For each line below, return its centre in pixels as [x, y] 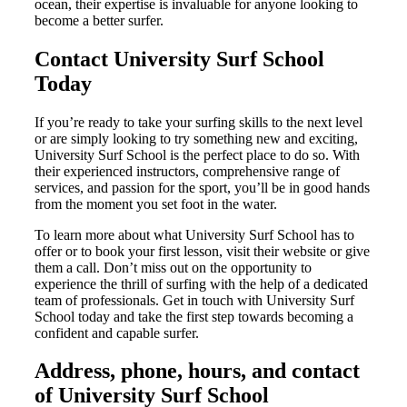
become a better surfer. [99, 20]
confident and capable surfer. [117, 333]
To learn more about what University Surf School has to [194, 234]
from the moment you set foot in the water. [156, 203]
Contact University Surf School [179, 59]
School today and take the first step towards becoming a [194, 316]
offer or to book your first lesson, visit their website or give [202, 251]
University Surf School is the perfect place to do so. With [197, 154]
